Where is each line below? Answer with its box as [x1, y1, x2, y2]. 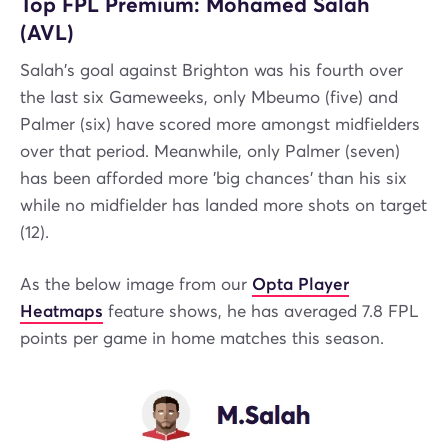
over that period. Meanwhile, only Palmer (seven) [20, 141, 400, 163]
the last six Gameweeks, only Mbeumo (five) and [20, 87, 398, 109]
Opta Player [252, 274, 349, 296]
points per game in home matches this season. [20, 328, 384, 350]
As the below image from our [20, 274, 252, 296]
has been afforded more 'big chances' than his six [20, 168, 407, 190]
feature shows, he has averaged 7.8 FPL [103, 301, 419, 323]
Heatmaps [20, 301, 103, 323]
